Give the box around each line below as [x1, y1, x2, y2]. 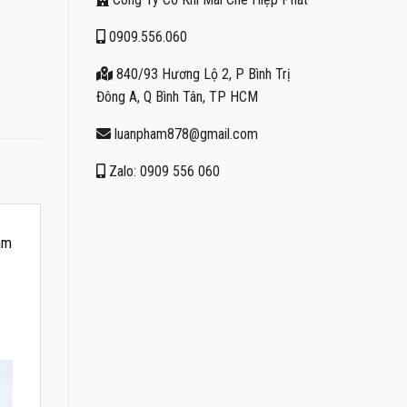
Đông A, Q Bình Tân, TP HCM [96, 88, 258, 105]
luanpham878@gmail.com [111, 125, 258, 143]
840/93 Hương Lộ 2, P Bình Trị [113, 65, 291, 83]
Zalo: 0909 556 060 [105, 163, 220, 180]
